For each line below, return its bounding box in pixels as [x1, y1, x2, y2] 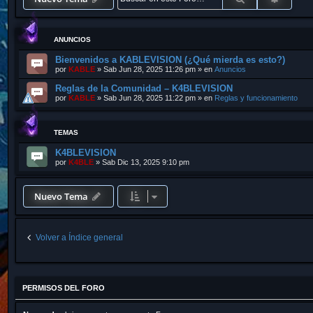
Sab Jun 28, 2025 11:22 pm [103, 94, 196, 102]
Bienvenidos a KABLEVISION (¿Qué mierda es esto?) [55, 54, 285, 65]
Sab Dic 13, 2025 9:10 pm [102, 158, 189, 166]
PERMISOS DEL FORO [22, 284, 105, 292]
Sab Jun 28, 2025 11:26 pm [103, 65, 196, 73]
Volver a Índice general [36, 233, 123, 242]
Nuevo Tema [34, 190, 88, 203]
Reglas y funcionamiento [214, 94, 298, 102]
